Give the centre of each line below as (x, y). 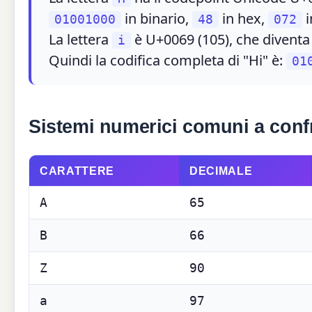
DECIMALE (221, 170)
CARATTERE (77, 170)
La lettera (80, 39)
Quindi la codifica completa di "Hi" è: (167, 60)
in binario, (157, 18)
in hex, (243, 18)
